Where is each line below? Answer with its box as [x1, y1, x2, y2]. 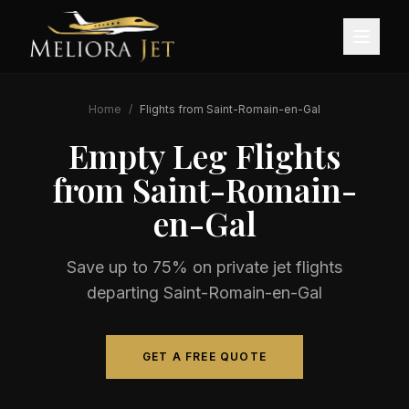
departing [87, 283, 163, 302]
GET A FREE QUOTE [142, 350, 267, 363]
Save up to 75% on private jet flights [67, 257, 342, 277]
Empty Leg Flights [68, 133, 341, 177]
